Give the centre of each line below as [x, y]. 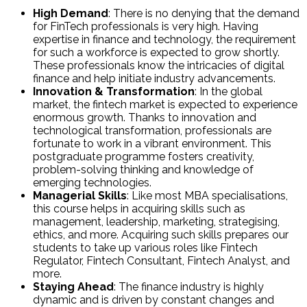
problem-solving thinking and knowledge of [143, 170]
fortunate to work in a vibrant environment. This [152, 144]
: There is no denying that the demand [204, 14]
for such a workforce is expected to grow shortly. [156, 53]
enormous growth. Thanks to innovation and [145, 118]
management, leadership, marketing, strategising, [156, 222]
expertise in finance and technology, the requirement [164, 40]
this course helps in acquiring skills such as [139, 209]
